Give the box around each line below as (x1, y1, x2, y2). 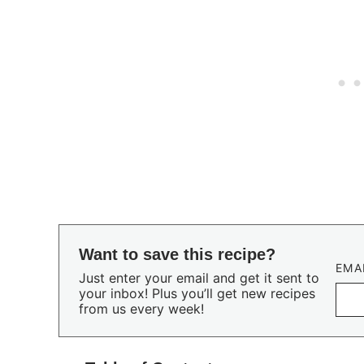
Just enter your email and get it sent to (79, 270, 319, 286)
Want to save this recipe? (79, 245, 275, 263)
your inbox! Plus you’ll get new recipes (79, 285, 315, 301)
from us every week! (79, 301, 204, 317)
